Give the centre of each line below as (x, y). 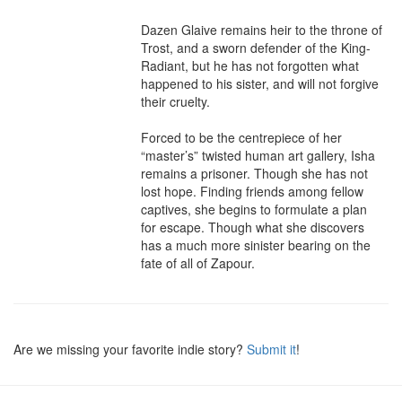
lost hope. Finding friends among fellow (252, 191)
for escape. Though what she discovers (253, 227)
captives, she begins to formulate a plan (254, 209)
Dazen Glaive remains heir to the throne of (262, 30)
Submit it (271, 349)
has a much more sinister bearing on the (256, 245)
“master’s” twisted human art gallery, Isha (258, 155)
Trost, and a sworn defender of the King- (256, 48)
